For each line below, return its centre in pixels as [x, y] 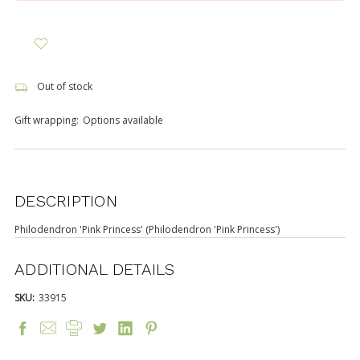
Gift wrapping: [47, 120]
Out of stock [63, 86]
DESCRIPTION [66, 200]
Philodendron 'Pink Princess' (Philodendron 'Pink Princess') [147, 229]
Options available [123, 120]
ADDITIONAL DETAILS [95, 269]
